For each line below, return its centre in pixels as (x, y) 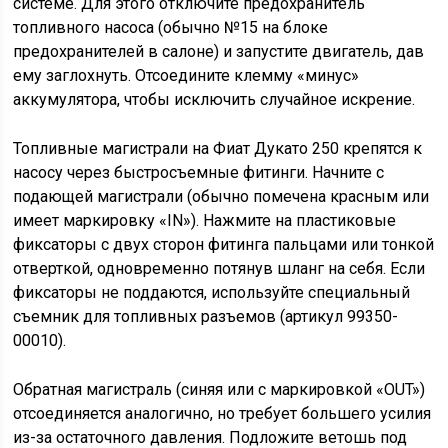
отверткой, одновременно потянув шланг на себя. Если (219, 268)
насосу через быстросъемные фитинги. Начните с (199, 172)
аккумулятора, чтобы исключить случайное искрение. (214, 99)
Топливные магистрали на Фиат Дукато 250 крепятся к (218, 148)
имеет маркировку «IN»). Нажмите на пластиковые (205, 220)
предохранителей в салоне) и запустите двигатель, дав (219, 51)
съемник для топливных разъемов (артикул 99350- (206, 316)
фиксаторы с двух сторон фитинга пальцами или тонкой (224, 244)
